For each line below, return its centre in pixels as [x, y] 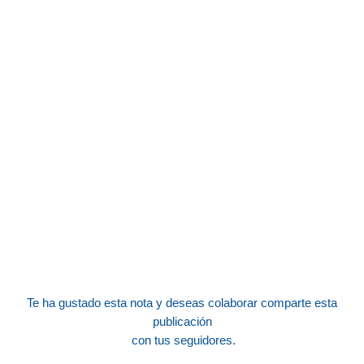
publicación [182, 322]
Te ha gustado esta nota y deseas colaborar [144, 303]
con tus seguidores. [182, 340]
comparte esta [299, 303]
